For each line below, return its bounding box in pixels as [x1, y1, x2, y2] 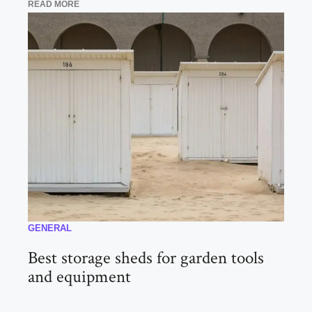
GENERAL [28, 223, 72, 234]
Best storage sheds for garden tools [28, 247, 264, 270]
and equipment [28, 265, 131, 289]
